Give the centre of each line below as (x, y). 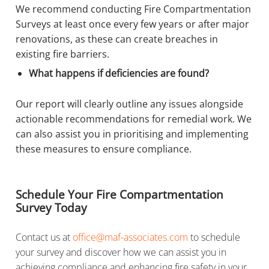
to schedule (214, 237)
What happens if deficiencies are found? (120, 73)
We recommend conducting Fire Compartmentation (133, 9)
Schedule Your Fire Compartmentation (119, 194)
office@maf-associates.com (130, 237)
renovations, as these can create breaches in (117, 39)
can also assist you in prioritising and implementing (132, 134)
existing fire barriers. (64, 54)
